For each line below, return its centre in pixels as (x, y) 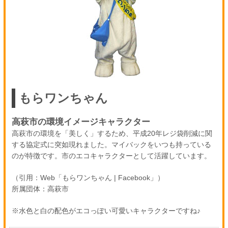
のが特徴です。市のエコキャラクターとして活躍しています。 (111, 156)
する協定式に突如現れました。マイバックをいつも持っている (111, 145)
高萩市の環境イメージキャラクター (81, 122)
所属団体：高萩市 (40, 189)
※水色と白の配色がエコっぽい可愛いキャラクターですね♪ (106, 211)
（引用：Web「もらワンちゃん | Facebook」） (88, 178)
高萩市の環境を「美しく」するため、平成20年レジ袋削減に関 (112, 133)
